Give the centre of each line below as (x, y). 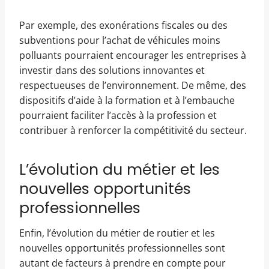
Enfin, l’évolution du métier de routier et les (117, 233)
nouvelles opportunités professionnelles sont (122, 248)
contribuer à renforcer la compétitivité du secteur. (133, 130)
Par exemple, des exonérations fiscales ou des (123, 25)
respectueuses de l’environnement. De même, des (133, 85)
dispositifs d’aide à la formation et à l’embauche (127, 100)
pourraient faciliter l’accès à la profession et (118, 115)
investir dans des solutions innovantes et (112, 70)
